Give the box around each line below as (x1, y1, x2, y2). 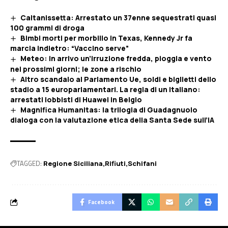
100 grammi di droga (10, 23, 84, 33)
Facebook (88, 198, 115, 207)
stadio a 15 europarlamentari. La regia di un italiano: (10, 84, 201, 94)
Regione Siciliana (43, 159, 103, 168)
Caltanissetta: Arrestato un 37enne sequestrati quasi (20, 13, 216, 22)
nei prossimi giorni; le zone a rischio (10, 64, 141, 74)
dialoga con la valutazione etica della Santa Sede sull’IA (10, 115, 214, 125)
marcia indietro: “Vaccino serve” (10, 43, 129, 53)
